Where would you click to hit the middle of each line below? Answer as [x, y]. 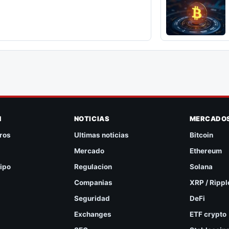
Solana [201, 166]
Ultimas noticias [101, 135]
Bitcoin [201, 135]
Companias [93, 182]
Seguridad [92, 198]
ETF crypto [208, 214]
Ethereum [205, 151]
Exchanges [93, 214]
